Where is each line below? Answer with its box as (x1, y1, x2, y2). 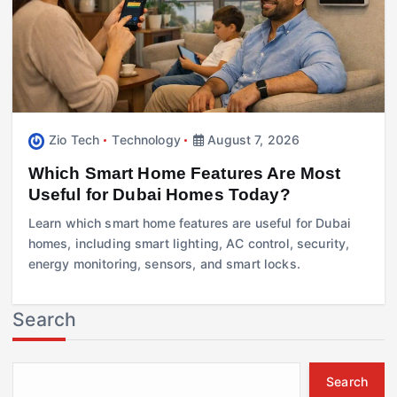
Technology (112, 132, 181, 148)
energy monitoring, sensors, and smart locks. (27, 256, 300, 272)
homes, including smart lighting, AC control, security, (27, 236, 350, 252)
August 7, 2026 (204, 132, 300, 148)
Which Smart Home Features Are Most (27, 163, 341, 183)
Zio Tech (49, 132, 100, 148)
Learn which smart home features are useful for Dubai (27, 215, 351, 231)
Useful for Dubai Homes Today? (27, 184, 291, 205)
